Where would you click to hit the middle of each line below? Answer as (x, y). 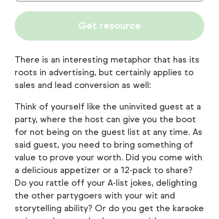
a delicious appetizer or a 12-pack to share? (104, 170)
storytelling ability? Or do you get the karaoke (109, 208)
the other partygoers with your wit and (95, 196)
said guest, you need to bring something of (104, 145)
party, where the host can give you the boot (105, 120)
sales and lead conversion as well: (83, 85)
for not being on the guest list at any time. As (109, 132)
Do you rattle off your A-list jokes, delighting (106, 183)
